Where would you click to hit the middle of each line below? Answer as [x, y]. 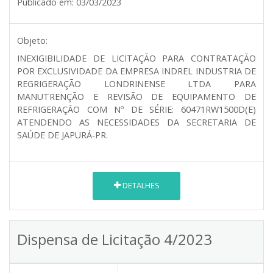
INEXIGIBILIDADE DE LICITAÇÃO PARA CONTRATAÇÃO [136, 58]
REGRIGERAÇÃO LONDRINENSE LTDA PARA [136, 83]
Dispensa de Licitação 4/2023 [115, 239]
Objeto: [32, 40]
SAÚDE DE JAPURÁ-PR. [62, 135]
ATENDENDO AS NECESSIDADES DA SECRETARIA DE [136, 122]
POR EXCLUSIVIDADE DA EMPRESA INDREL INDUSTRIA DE [136, 71]
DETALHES [140, 186]
